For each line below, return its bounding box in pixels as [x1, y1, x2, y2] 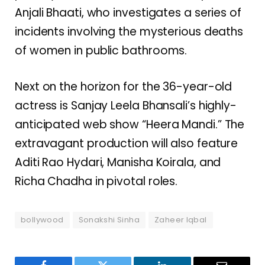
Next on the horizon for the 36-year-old [15, 79, 232, 95]
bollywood [21, 214, 64, 226]
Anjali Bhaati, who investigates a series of [15, 5, 241, 21]
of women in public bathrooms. [15, 43, 188, 59]
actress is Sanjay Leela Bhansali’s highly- [15, 98, 237, 114]
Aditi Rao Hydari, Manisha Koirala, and [15, 154, 221, 171]
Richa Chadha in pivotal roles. [15, 173, 178, 190]
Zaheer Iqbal [154, 214, 207, 226]
